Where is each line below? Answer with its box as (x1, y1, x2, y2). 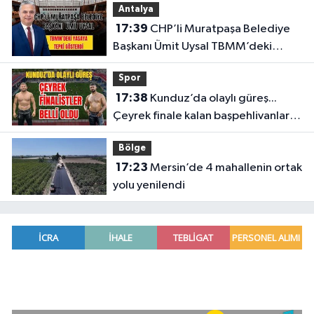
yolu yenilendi (112, 179, 185, 192)
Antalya (118, 4, 153, 14)
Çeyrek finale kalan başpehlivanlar (112, 110, 289, 123)
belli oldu (112, 128, 161, 140)
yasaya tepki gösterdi (112, 58, 226, 71)
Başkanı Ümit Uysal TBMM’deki (112, 41, 272, 53)
